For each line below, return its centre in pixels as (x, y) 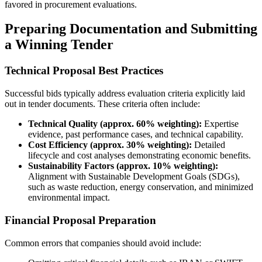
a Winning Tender (59, 45)
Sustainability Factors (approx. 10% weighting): (123, 166)
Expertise (220, 124)
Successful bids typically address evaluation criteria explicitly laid (125, 94)
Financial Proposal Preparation (80, 220)
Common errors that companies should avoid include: (103, 243)
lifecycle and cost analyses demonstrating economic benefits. (139, 156)
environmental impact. (69, 198)
